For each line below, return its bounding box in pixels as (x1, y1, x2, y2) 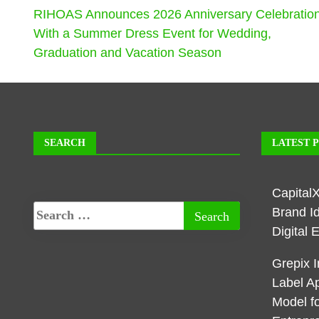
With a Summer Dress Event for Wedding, (33, 26, 271, 41)
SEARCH (44, 137, 85, 148)
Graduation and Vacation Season (33, 45, 221, 60)
